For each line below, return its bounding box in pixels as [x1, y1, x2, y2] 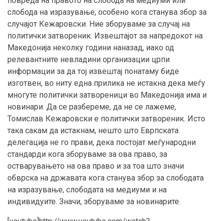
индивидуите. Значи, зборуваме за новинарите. [7, 197, 181, 207]
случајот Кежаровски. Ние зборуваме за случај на [7, 19, 190, 29]
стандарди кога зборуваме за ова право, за [7, 149, 167, 159]
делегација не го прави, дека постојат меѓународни [7, 138, 196, 147]
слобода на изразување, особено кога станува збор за [7, 7, 207, 17]
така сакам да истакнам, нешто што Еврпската [7, 126, 179, 136]
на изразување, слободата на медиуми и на [7, 185, 167, 195]
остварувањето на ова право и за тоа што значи [7, 161, 184, 171]
